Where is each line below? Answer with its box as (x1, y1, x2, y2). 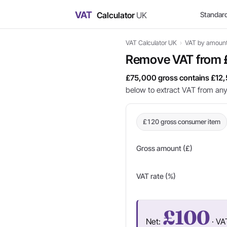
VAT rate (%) (136, 172, 176, 180)
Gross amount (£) (136, 144, 193, 153)
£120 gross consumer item (143, 118, 220, 126)
